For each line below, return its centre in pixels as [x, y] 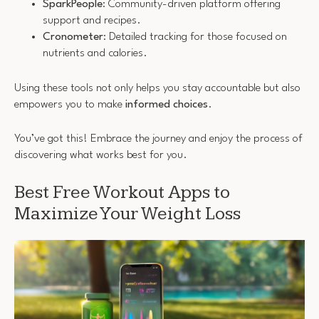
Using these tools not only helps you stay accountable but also [157, 88]
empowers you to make [70, 104]
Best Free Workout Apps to [122, 192]
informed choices [167, 104]
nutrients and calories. [95, 54]
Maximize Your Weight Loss [127, 214]
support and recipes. [92, 21]
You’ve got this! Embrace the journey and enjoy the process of [158, 139]
